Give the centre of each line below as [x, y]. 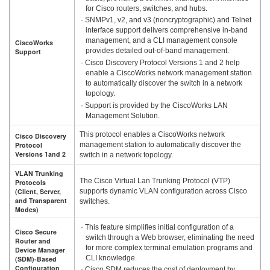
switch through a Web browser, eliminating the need [170, 237]
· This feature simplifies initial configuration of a [157, 227]
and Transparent [41, 200]
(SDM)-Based [36, 259]
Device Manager [40, 250]
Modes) [27, 209]
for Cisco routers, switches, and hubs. [146, 8]
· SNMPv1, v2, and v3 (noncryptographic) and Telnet [166, 20]
